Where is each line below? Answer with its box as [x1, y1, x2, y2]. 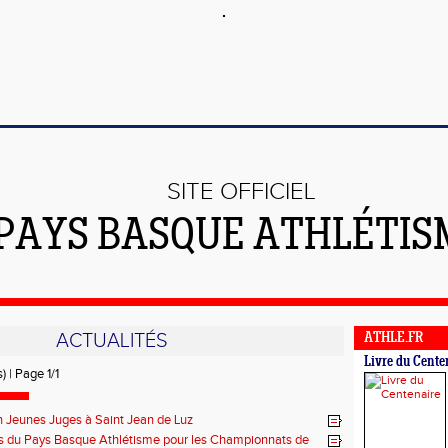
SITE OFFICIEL [167, 178, 316, 206]
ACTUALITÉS [55, 329, 168, 353]
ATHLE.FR [364, 331, 423, 346]
